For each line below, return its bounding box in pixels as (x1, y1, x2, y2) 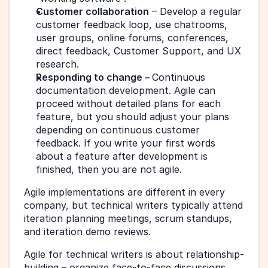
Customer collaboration (36, 5, 149, 17)
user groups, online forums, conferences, (36, 31, 229, 44)
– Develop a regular (149, 5, 242, 17)
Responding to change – (36, 71, 152, 83)
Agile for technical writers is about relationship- (24, 248, 244, 260)
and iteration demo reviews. (24, 225, 151, 237)
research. (36, 57, 79, 70)
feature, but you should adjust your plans (36, 110, 229, 123)
